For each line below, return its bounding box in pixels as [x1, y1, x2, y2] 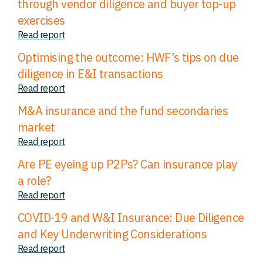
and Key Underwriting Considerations [18, 225, 207, 242]
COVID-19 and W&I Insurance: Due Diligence [18, 209, 244, 225]
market [18, 119, 55, 135]
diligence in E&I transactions [18, 65, 163, 82]
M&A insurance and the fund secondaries [18, 102, 228, 119]
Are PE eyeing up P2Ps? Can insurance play [18, 156, 237, 172]
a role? [18, 172, 51, 188]
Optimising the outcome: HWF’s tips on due [18, 49, 239, 65]
